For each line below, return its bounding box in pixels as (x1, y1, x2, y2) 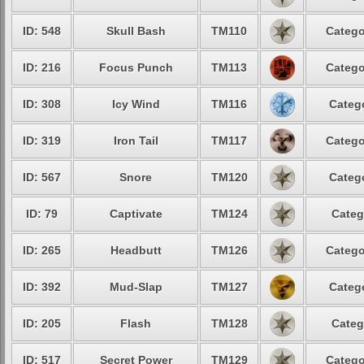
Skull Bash (106, 24, 166, 37)
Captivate (109, 207, 162, 220)
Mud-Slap (109, 280, 162, 293)
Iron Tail (113, 134, 158, 147)
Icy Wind (111, 97, 160, 110)
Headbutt (110, 244, 162, 257)
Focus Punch (98, 61, 173, 74)
